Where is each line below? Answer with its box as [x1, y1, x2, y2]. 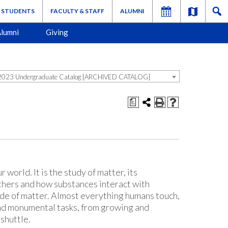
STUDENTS [1, 7, 35, 15]
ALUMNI [120, 7, 145, 15]
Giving [45, 27, 68, 37]
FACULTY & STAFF [50, 7, 104, 15]
